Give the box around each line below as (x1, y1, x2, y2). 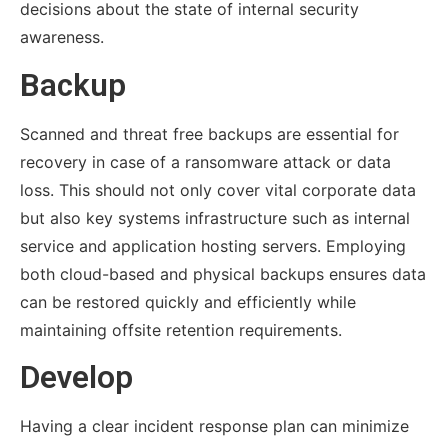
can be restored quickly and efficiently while (19, 291, 356, 312)
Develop (19, 359, 133, 397)
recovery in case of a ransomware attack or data (19, 151, 391, 172)
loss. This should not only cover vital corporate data (19, 179, 416, 200)
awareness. (19, 27, 104, 48)
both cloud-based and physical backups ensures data (19, 263, 426, 284)
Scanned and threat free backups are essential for (19, 123, 399, 144)
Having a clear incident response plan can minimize (19, 416, 409, 437)
